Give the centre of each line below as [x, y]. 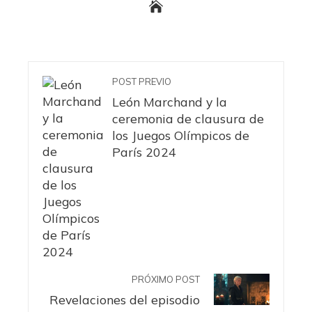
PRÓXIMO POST [166, 279]
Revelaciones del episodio [125, 299]
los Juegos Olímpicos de [181, 135]
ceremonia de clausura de [188, 118]
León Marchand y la [170, 101]
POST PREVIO [142, 81]
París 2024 [144, 151]
